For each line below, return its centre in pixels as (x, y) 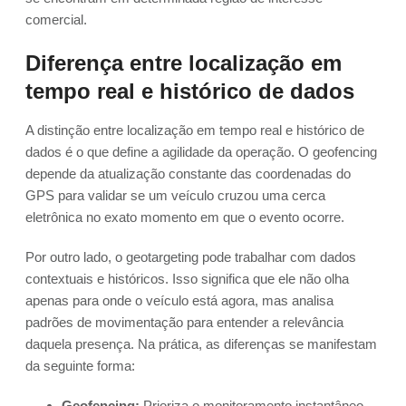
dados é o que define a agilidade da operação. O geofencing (201, 152)
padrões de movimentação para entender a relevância (184, 323)
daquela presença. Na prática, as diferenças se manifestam (201, 344)
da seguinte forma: (80, 366)
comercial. (56, 20)
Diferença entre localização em (184, 63)
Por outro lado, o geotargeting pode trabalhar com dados (191, 257)
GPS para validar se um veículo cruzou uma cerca (175, 196)
